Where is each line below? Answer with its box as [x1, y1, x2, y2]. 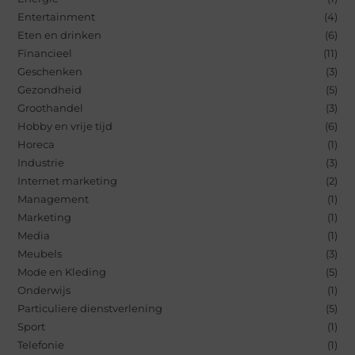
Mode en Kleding [17, 265, 107, 278]
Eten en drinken [17, 28, 102, 41]
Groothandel [17, 101, 84, 114]
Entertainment [17, 10, 96, 23]
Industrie [17, 155, 65, 169]
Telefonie [17, 338, 65, 351]
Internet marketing [17, 174, 118, 187]
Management [17, 192, 90, 205]
